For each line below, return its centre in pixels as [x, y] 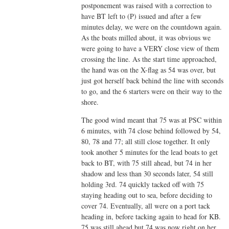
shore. [90, 102]
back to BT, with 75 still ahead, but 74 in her [147, 163]
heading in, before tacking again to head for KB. [151, 216]
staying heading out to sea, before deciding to [147, 195]
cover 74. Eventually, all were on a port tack [146, 205]
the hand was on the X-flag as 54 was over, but [149, 70]
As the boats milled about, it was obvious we [146, 37]
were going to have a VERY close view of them [151, 48]
